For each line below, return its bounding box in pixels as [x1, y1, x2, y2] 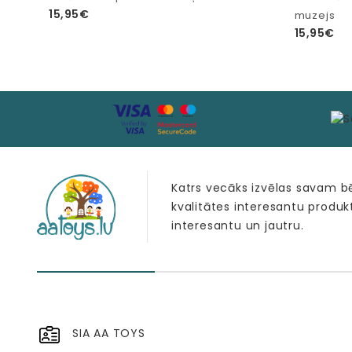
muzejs [294, 7, 335, 23]
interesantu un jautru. [171, 218, 304, 233]
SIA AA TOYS [72, 325, 145, 341]
